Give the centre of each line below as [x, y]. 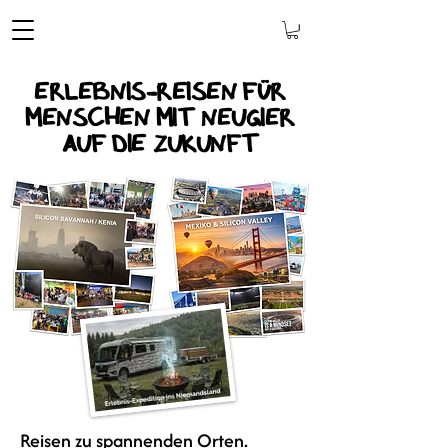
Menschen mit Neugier [159, 120]
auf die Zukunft [160, 146]
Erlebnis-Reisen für [160, 94]
